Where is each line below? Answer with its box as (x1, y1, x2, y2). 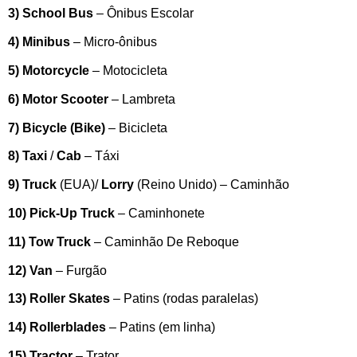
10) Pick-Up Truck (8, 206, 115, 220)
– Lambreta (108, 92, 175, 106)
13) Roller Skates (8, 292, 110, 306)
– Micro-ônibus (70, 35, 157, 49)
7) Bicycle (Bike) (8, 120, 105, 135)
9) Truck (8, 178, 57, 192)
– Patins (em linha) (106, 320, 215, 335)
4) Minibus (8, 35, 70, 49)
